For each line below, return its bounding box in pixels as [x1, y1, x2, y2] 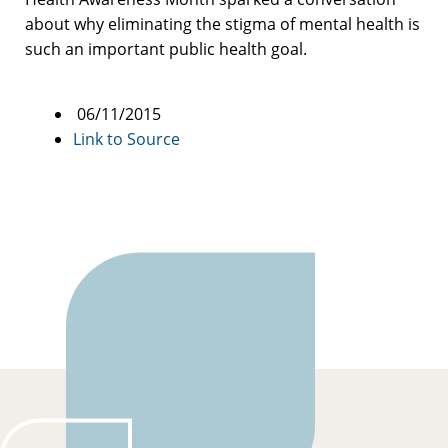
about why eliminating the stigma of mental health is [25, 12, 420, 35]
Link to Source [73, 127, 180, 150]
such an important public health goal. [25, 37, 307, 60]
